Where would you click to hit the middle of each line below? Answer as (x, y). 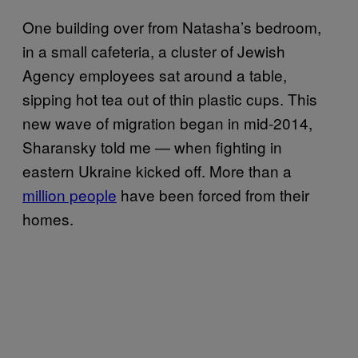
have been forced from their (213, 194)
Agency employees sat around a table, (155, 74)
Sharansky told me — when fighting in (152, 146)
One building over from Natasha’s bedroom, (172, 26)
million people (70, 194)
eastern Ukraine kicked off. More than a (157, 170)
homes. (48, 218)
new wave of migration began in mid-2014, (167, 122)
